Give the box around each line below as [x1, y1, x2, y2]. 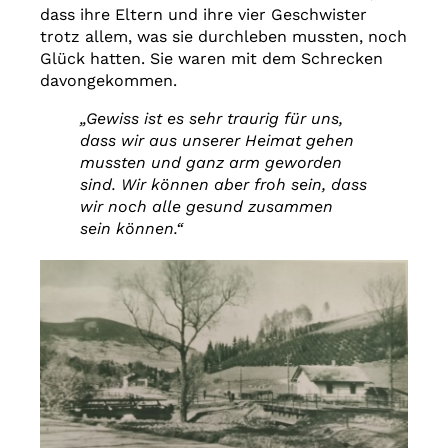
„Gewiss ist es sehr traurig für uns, [80, 108, 343, 128]
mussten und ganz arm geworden [80, 152, 342, 172]
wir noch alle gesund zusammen [80, 196, 333, 216]
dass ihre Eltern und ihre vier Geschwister [40, 4, 367, 24]
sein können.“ [80, 218, 188, 238]
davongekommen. [40, 70, 182, 90]
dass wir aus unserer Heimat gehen [80, 130, 354, 150]
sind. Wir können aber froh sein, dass [80, 174, 367, 194]
